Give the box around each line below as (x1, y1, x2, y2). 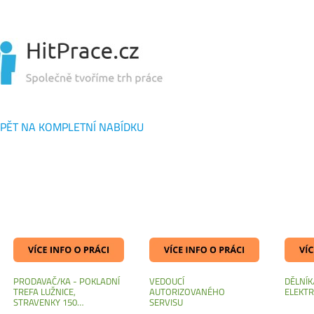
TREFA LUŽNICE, (13, 282, 76, 300)
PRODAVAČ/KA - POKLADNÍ (13, 272, 120, 289)
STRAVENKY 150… (13, 293, 83, 310)
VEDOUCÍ (149, 272, 184, 289)
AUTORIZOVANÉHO (149, 282, 225, 300)
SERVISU (149, 293, 183, 310)
